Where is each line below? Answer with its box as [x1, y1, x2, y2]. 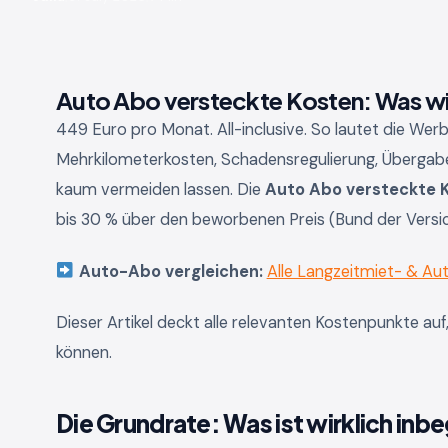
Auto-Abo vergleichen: [78, 260, 263, 282]
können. [56, 342, 112, 364]
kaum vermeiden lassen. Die [56, 179, 265, 200]
